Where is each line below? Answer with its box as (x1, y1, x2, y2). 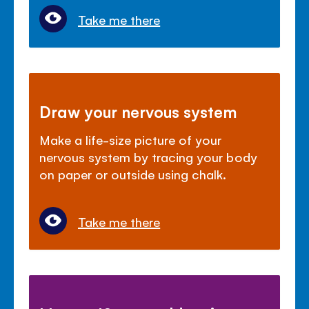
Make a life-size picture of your (39, 131, 222, 148)
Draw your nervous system (39, 101, 238, 122)
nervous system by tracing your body (39, 148, 257, 166)
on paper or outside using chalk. (39, 166, 227, 183)
